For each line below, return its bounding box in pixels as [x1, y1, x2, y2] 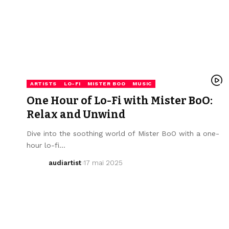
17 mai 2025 [83, 158, 123, 167]
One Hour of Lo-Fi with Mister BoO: [27, 94, 213, 107]
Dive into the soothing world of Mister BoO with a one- [27, 129, 219, 138]
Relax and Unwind [27, 107, 125, 121]
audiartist [48, 158, 81, 167]
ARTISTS [30, 80, 57, 86]
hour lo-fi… [27, 141, 65, 149]
